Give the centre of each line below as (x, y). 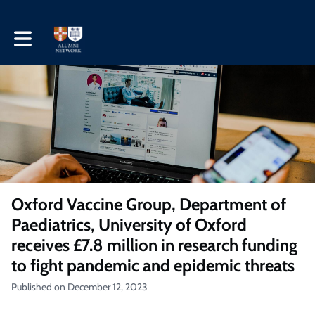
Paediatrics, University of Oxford (129, 225)
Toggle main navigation (62, 33)
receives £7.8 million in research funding (154, 245)
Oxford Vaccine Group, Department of (149, 204)
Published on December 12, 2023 (79, 287)
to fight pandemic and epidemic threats (153, 265)
